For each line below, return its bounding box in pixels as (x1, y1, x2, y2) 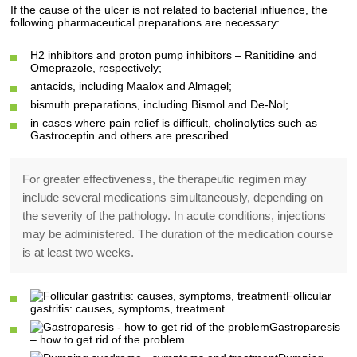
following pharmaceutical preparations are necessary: (10, 16, 280, 29)
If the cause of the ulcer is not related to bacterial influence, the (10, 3, 328, 16)
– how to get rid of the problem (30, 333, 186, 346)
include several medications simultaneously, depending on (22, 190, 324, 204)
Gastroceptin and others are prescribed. (30, 129, 233, 142)
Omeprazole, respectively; (30, 61, 163, 74)
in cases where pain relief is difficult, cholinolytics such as (30, 116, 318, 129)
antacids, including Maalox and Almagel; (30, 80, 233, 92)
